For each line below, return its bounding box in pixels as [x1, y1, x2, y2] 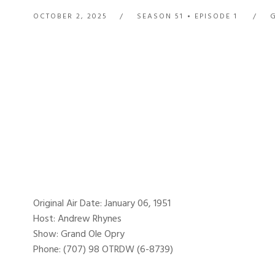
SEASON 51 [136, 10, 184, 22]
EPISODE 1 [194, 10, 238, 22]
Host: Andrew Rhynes [33, 211, 122, 227]
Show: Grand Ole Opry [33, 226, 125, 242]
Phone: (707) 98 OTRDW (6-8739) [33, 241, 173, 257]
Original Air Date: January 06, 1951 [33, 195, 171, 211]
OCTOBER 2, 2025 [33, 10, 107, 22]
